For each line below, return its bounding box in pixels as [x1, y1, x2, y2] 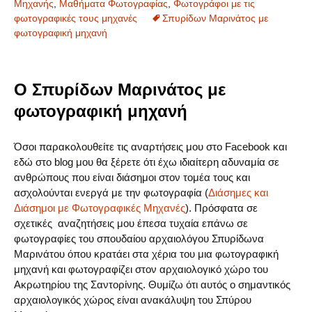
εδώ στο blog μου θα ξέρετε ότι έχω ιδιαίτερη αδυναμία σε [14, 156, 279, 169]
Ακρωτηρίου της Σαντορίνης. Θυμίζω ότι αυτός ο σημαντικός [14, 279, 290, 291]
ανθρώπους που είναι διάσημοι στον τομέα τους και [14, 171, 250, 184]
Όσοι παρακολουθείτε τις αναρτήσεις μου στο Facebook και [14, 141, 287, 153]
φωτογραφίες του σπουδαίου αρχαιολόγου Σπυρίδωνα [14, 233, 264, 245]
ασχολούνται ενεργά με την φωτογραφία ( [14, 187, 208, 199]
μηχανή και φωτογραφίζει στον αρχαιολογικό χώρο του [14, 263, 268, 276]
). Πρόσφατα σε [185, 202, 258, 214]
